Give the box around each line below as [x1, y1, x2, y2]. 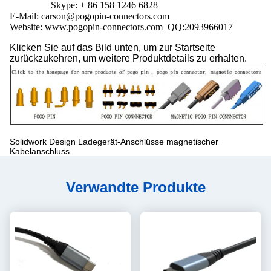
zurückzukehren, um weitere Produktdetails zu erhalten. [10, 53, 247, 64]
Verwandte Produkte [65, 178, 206, 195]
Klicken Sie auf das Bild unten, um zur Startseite [10, 42, 215, 53]
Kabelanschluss [10, 146, 70, 156]
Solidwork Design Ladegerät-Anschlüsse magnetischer [10, 136, 218, 146]
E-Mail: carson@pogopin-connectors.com [10, 11, 169, 22]
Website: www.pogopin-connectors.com [10, 22, 168, 33]
